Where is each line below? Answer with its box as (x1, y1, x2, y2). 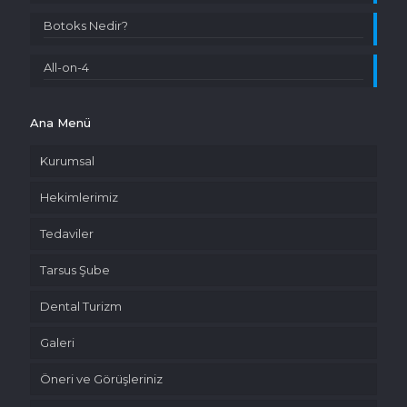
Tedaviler (40, 226, 94, 241)
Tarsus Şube (40, 263, 110, 277)
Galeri (40, 335, 74, 350)
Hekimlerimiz (40, 190, 118, 204)
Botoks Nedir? (44, 18, 128, 33)
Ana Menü (30, 115, 91, 130)
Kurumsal (40, 154, 94, 168)
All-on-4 (44, 60, 89, 74)
